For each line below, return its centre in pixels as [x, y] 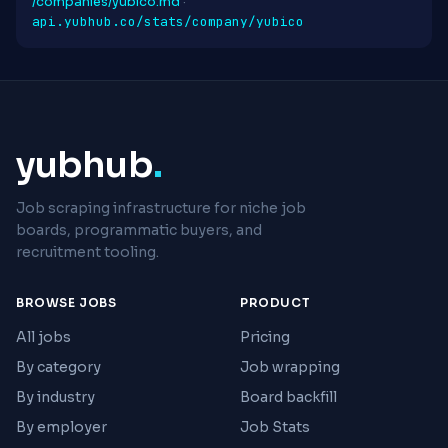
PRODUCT [275, 302]
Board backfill [288, 397]
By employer [61, 427]
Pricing [265, 337]
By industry [55, 397]
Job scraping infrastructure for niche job [161, 208]
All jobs [43, 337]
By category [58, 367]
